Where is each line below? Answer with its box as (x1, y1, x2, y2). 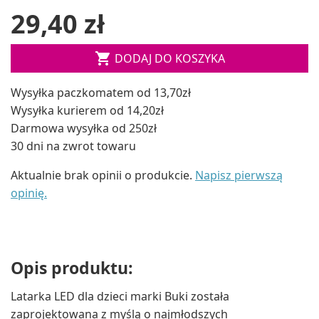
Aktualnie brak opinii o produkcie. (11, 167, 195, 183)
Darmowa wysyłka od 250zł (11, 120, 157, 136)
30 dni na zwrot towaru (11, 137, 136, 154)
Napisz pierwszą (195, 167, 283, 183)
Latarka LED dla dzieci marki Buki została (11, 288, 229, 305)
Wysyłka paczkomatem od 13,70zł (11, 84, 191, 100)
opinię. (11, 184, 47, 201)
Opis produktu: (11, 256, 133, 279)
